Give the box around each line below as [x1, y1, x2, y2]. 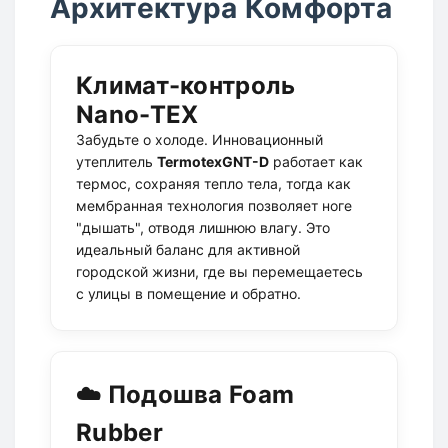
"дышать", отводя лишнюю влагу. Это [76, 219, 330, 236]
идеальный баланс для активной [76, 241, 300, 258]
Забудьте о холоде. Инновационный [76, 131, 323, 148]
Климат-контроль [76, 71, 296, 100]
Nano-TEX [76, 100, 199, 129]
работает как [269, 153, 363, 170]
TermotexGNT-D [157, 153, 269, 170]
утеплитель [76, 153, 157, 170]
